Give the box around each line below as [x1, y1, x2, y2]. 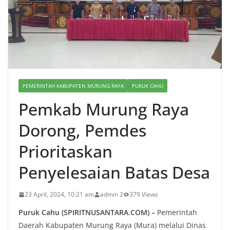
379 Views [129, 190, 158, 199]
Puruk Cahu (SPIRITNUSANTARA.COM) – [18, 207, 155, 218]
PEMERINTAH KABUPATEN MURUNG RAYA [23, 82, 124, 90]
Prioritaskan [18, 140, 112, 163]
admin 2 [100, 190, 123, 199]
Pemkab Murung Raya [18, 98, 189, 121]
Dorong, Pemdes [18, 119, 146, 142]
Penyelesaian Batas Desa [18, 161, 210, 184]
